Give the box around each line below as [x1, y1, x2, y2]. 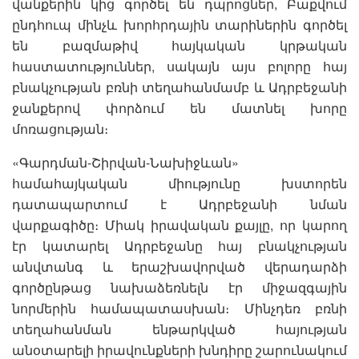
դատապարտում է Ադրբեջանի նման [12, 194, 347, 213]
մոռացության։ [12, 119, 108, 138]
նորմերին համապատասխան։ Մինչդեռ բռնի [12, 298, 347, 317]
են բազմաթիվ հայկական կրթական [12, 35, 347, 54]
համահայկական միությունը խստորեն [12, 173, 347, 192]
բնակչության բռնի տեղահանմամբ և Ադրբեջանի [12, 77, 347, 96]
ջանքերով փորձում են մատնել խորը [12, 98, 347, 117]
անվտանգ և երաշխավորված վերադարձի [12, 256, 347, 276]
